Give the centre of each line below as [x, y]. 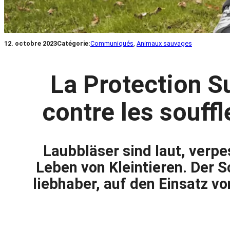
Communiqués [112, 43]
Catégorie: [74, 43]
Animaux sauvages [164, 43]
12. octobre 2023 [31, 43]
